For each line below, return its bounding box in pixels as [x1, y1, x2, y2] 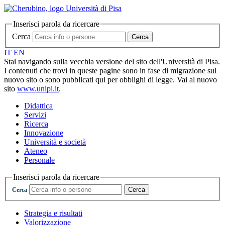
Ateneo [24, 146, 47, 155]
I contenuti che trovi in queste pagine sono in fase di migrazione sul [4, 66, 216, 75]
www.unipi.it [17, 84, 59, 93]
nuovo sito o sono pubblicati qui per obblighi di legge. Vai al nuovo [4, 75, 217, 84]
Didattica [24, 101, 53, 110]
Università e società [24, 137, 86, 146]
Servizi [24, 110, 46, 119]
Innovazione [24, 128, 63, 137]
